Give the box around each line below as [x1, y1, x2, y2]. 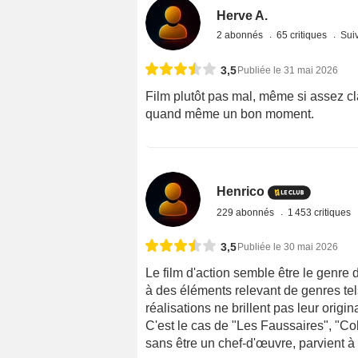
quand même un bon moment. [145, 106, 314, 121]
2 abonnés [217, 29, 266, 41]
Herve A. [217, 8, 268, 22]
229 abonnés [217, 206, 277, 218]
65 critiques [276, 29, 330, 41]
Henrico [217, 185, 265, 199]
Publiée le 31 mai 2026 [237, 64, 338, 76]
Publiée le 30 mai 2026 [237, 241, 338, 253]
